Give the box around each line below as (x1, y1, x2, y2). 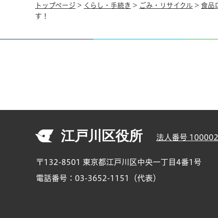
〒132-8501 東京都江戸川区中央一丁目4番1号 (36, 158, 201, 166)
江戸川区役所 (61, 128, 143, 144)
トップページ (35, 2, 75, 9)
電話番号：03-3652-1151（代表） (36, 174, 161, 182)
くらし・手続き (84, 2, 131, 9)
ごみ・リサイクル (139, 2, 193, 9)
